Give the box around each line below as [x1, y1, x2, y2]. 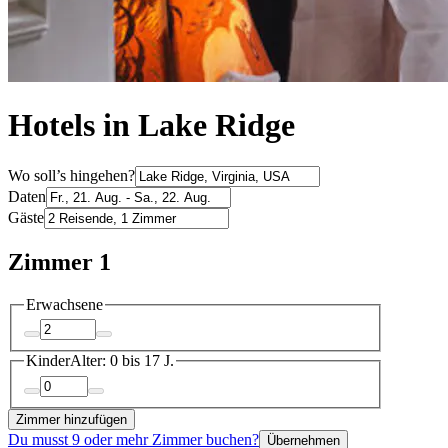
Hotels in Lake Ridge [8, 107, 295, 144]
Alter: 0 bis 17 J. [70, 352, 174, 370]
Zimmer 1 [8, 248, 111, 275]
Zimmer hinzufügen [16, 411, 127, 427]
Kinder [26, 352, 70, 370]
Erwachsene [26, 295, 103, 313]
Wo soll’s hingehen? [8, 166, 135, 184]
